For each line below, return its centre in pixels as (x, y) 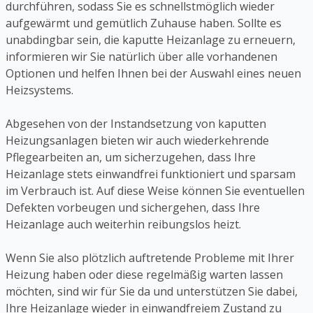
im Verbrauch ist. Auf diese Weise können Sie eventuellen (155, 191)
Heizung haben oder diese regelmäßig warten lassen (144, 275)
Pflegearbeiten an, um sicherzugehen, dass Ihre (131, 158)
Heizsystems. (39, 90)
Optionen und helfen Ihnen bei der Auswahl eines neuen (153, 74)
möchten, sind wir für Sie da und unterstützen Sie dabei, (152, 292)
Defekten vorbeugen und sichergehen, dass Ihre (133, 208)
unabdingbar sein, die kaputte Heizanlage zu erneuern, (151, 40)
